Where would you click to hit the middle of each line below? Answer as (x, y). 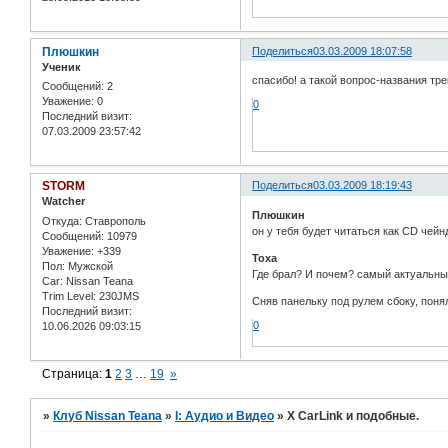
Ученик (61, 66)
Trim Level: (69, 295)
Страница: (74, 374)
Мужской (89, 265)
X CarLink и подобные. (353, 416)
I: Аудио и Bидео (225, 416)
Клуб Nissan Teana (108, 416)
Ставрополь (114, 220)
